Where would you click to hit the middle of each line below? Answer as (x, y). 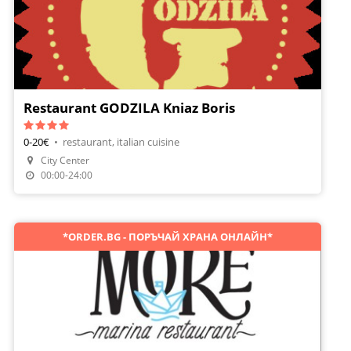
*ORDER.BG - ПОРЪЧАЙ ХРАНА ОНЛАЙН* (168, 237)
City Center (65, 160)
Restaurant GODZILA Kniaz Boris (129, 108)
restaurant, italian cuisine (121, 142)
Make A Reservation (98, 170)
